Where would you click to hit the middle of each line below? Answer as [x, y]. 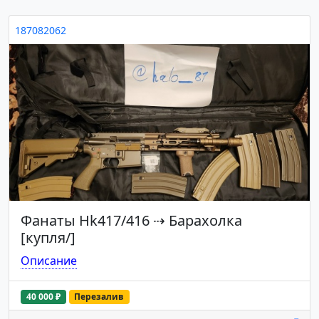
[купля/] [48, 237]
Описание [49, 260]
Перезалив [99, 296]
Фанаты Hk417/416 [85, 220]
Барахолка [205, 220]
